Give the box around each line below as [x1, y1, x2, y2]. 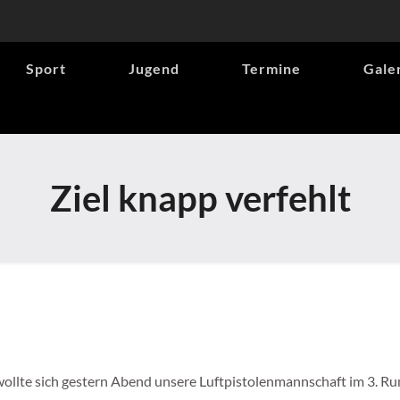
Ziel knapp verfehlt [49, 177, 351, 220]
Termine [242, 60, 301, 77]
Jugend [129, 60, 179, 77]
